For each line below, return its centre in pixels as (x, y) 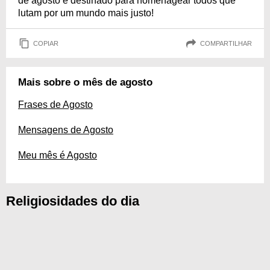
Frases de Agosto (55, 105)
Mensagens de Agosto (66, 130)
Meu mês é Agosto (58, 155)
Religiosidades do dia (73, 201)
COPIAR (46, 43)
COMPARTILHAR (226, 43)
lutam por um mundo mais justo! (86, 13)
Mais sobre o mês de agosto (85, 82)
